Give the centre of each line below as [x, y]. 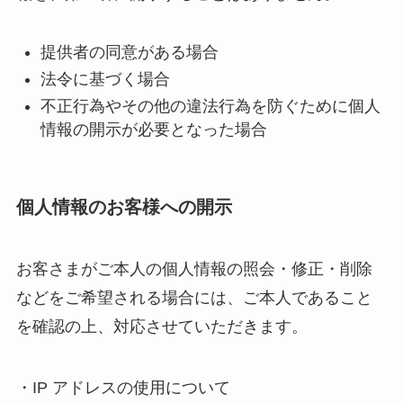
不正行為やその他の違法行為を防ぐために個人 [210, 107]
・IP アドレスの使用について [123, 387]
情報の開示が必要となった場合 [153, 130]
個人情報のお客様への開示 [124, 206]
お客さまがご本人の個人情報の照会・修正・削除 [194, 269]
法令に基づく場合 [105, 79]
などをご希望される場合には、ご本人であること [194, 298]
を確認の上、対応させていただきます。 [161, 327]
